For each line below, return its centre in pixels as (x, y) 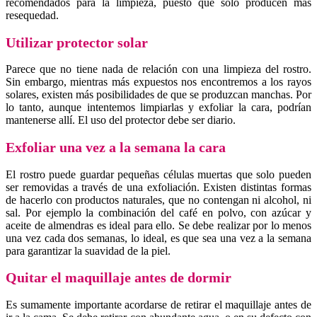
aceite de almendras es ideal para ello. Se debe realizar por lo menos (158, 225)
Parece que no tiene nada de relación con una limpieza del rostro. (158, 69)
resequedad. (32, 16)
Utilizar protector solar (77, 42)
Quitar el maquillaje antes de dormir (120, 278)
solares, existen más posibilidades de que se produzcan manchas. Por (158, 95)
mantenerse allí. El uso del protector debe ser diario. (121, 120)
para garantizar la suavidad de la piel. (88, 250)
